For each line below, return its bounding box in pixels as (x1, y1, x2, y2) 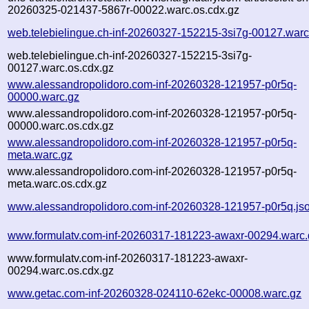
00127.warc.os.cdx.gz (8, 61, 114, 74)
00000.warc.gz (8, 90, 80, 103)
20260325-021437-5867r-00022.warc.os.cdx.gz (8, 3, 240, 16)
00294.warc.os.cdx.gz (8, 264, 114, 277)
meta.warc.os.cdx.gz (8, 177, 108, 190)
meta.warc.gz (8, 148, 73, 161)
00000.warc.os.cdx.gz (8, 119, 114, 132)
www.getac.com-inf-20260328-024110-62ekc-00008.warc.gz (8, 287, 302, 299)
